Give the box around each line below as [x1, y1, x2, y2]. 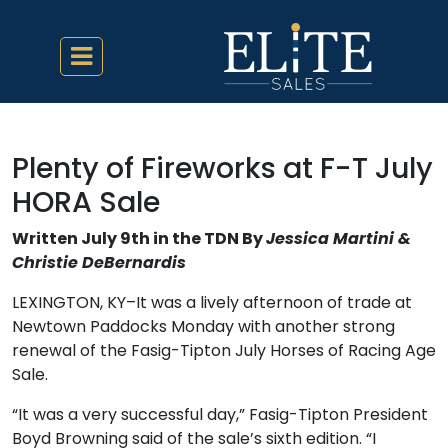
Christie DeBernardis [12, 251, 186, 274]
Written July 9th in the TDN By [12, 227, 266, 250]
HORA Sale [12, 182, 160, 222]
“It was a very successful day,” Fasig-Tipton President [12, 403, 428, 426]
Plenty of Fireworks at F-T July [12, 148, 433, 188]
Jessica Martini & [266, 227, 411, 250]
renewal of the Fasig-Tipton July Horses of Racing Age [12, 339, 436, 362]
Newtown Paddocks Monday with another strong [12, 315, 395, 338]
